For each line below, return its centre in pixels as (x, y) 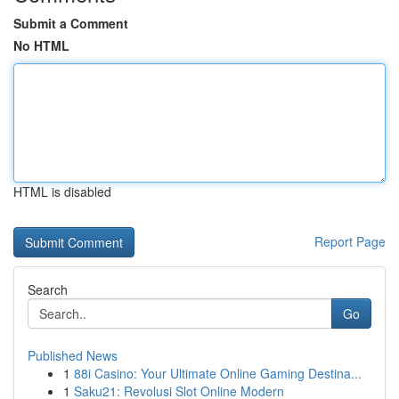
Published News (73, 355)
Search (48, 289)
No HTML (41, 45)
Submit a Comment (71, 23)
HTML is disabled (62, 191)
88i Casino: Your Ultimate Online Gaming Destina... (218, 373)
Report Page (350, 241)
